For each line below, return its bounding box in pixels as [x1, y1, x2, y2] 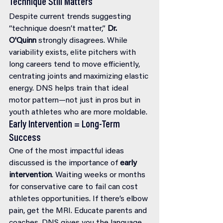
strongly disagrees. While [36, 37, 129, 45]
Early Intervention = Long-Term [9, 120, 122, 130]
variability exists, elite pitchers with [9, 49, 138, 57]
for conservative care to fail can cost [9, 183, 140, 191]
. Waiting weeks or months [52, 171, 147, 179]
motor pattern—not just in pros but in [9, 97, 142, 105]
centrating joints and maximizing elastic [9, 73, 150, 81]
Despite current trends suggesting [9, 13, 133, 21]
